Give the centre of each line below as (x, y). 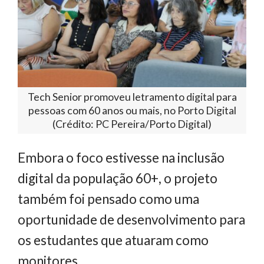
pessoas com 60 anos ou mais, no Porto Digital (132, 110)
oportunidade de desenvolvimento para (131, 219)
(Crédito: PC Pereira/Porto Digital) (132, 124)
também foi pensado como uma (108, 199)
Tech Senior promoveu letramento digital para (132, 97)
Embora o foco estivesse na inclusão (121, 157)
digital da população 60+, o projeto (118, 178)
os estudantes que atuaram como (113, 240)
